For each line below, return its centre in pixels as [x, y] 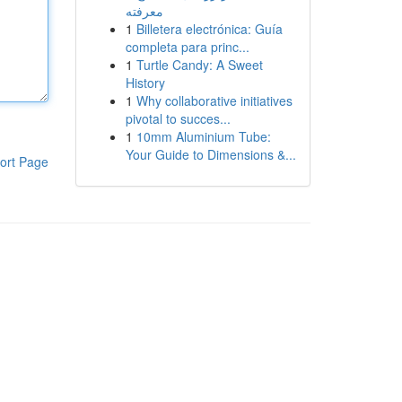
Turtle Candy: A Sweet [199, 65]
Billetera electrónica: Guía [209, 29]
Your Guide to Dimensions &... [210, 154]
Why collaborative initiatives [214, 100]
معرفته [144, 11]
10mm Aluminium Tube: [203, 136]
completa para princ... [187, 47]
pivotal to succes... [178, 118]
